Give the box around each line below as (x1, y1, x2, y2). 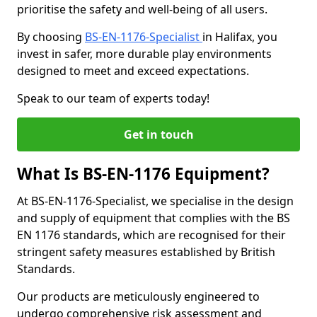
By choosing (17, 29, 85, 45)
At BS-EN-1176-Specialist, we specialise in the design (17, 193, 294, 209)
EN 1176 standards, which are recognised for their (17, 227, 286, 243)
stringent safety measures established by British (17, 244, 275, 260)
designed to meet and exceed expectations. (17, 63, 249, 79)
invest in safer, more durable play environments (17, 46, 272, 62)
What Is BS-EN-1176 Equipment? (17, 163, 270, 185)
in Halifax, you (202, 29, 277, 45)
